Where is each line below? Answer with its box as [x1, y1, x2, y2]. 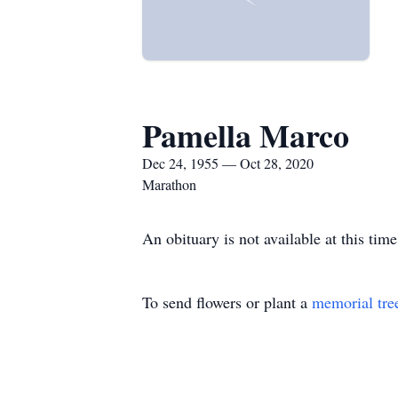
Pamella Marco [142, 112, 349, 158]
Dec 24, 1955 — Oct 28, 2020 [142, 154, 314, 172]
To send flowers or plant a [142, 291, 312, 313]
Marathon [142, 175, 196, 194]
